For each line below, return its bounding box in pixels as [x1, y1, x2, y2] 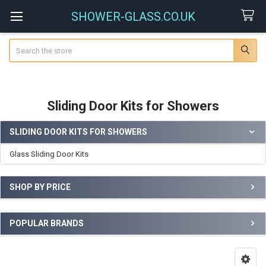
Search [8, 39, 33, 49]
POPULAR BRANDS [9, 218, 84, 228]
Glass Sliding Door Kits [9, 149, 88, 159]
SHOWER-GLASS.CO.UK [71, 9, 195, 24]
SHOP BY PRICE [9, 182, 71, 192]
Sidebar [8, 138, 47, 151]
